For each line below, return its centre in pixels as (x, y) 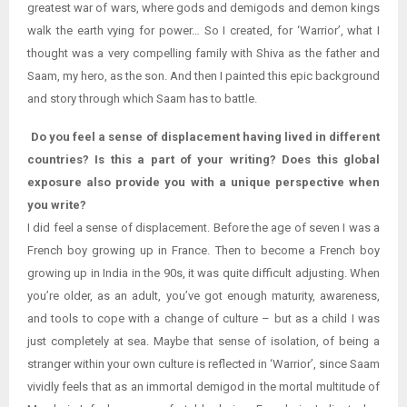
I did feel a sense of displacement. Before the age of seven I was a (203, 228)
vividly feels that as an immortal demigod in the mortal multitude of (203, 387)
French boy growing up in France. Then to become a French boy (203, 251)
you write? (57, 205)
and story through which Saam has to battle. (144, 99)
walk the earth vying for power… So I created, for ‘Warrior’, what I (203, 31)
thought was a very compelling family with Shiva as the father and (203, 54)
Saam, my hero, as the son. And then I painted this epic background (203, 76)
